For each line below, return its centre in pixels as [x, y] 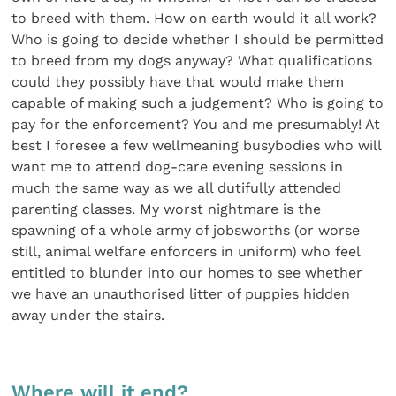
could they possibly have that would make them [178, 82]
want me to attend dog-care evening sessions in [178, 167]
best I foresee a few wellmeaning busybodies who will [197, 146]
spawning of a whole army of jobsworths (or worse [186, 231]
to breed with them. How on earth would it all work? [194, 19]
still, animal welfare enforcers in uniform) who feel [186, 252]
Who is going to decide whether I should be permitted [198, 40]
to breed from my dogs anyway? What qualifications [192, 61]
